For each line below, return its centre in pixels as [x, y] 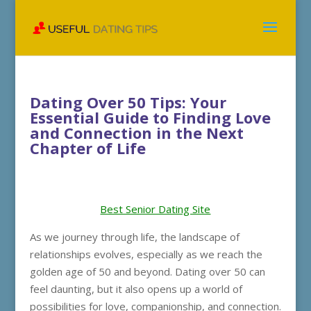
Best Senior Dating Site [155, 209]
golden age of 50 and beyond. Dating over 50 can [147, 271]
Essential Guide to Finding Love [150, 117]
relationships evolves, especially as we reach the [146, 254]
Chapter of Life [87, 148]
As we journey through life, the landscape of [134, 237]
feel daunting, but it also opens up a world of [136, 289]
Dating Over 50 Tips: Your [128, 102]
